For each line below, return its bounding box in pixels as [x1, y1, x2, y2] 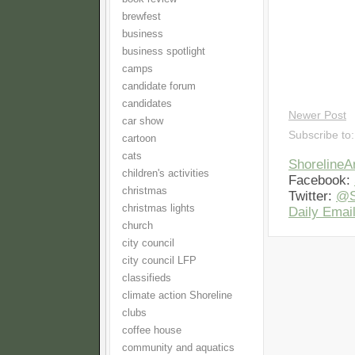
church [122, 220, 153, 231]
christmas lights [122, 203, 195, 214]
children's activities [122, 168, 209, 179]
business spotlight [122, 46, 205, 57]
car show [122, 116, 163, 127]
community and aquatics [122, 342, 235, 353]
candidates [122, 98, 172, 109]
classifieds [122, 273, 171, 284]
